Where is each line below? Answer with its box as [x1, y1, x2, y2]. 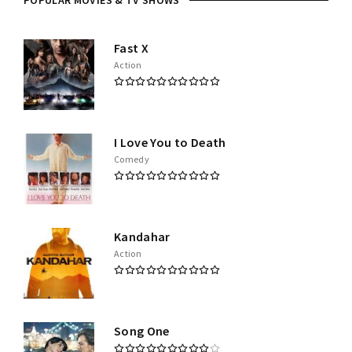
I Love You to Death [114, 134, 226, 151]
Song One [114, 323, 170, 339]
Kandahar [114, 229, 170, 245]
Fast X [114, 40, 149, 57]
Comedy [114, 153, 150, 166]
